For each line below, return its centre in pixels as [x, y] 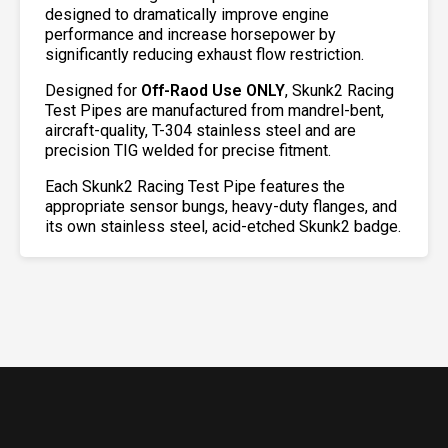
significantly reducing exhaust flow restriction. [204, 55]
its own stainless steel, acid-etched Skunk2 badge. [223, 227]
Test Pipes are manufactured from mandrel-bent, [214, 111]
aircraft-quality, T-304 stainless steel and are [200, 131]
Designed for [93, 91]
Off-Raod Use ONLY [213, 91]
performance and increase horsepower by [190, 35]
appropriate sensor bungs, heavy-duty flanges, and [221, 207]
